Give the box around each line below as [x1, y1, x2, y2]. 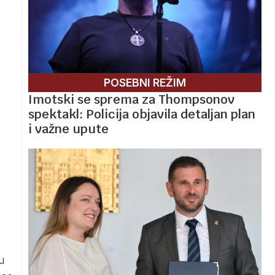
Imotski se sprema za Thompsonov [28, 91, 234, 107]
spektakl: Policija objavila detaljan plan [28, 106, 255, 122]
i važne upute [28, 120, 109, 137]
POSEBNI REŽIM [104, 76, 186, 89]
